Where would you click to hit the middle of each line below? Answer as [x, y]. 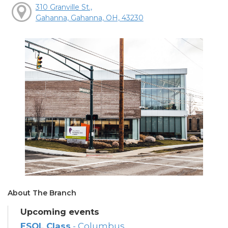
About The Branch [42, 193]
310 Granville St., [64, 7]
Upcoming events [60, 212]
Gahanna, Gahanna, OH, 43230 [89, 18]
